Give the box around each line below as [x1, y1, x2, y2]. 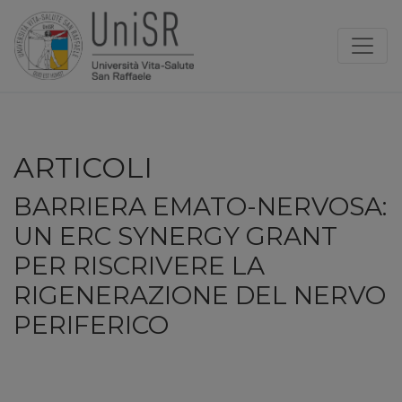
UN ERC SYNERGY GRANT [13, 220, 337, 251]
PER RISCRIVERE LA [13, 249, 265, 281]
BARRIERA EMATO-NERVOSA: [13, 190, 387, 222]
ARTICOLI [13, 149, 153, 185]
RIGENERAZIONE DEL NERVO [13, 279, 386, 310]
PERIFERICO [13, 309, 169, 340]
